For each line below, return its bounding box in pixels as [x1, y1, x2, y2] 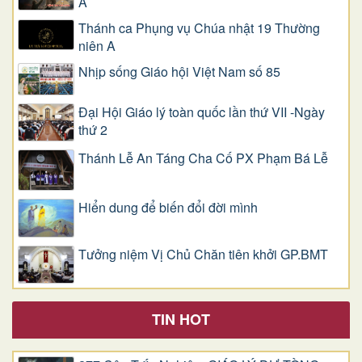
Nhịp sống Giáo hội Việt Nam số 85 [78, 61, 280, 81]
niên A [78, 36, 122, 55]
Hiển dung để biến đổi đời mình [78, 198, 258, 217]
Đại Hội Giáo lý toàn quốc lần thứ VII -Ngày [78, 102, 325, 121]
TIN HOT [152, 309, 210, 330]
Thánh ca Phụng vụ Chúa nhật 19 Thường [78, 18, 320, 37]
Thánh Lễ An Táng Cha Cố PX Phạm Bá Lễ [78, 149, 328, 168]
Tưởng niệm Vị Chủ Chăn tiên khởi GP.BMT [78, 244, 328, 263]
